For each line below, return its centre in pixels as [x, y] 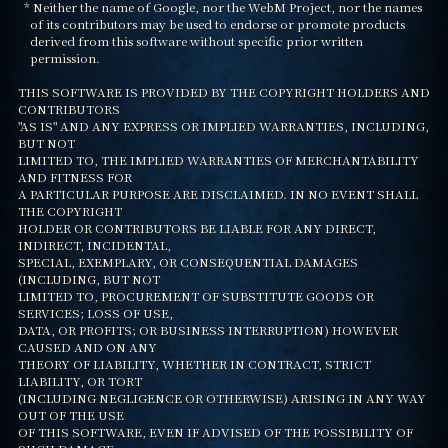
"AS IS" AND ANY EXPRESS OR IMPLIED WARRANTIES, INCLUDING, [223, 125]
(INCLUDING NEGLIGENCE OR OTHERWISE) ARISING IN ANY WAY [221, 397]
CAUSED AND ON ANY [87, 346]
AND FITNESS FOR [74, 176]
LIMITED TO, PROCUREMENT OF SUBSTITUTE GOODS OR [195, 295]
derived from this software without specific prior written [23, 40]
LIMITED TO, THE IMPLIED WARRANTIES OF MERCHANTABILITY [218, 159]
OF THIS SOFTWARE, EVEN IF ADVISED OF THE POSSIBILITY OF [215, 431]
